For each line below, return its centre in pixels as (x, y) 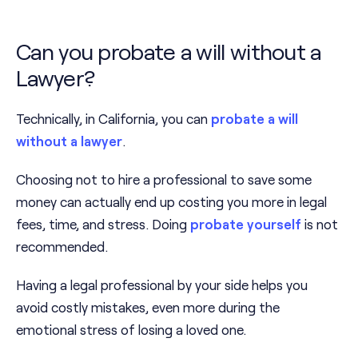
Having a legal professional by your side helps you (162, 285)
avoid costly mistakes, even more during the (148, 307)
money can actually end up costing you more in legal (171, 202)
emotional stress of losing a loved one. (131, 330)
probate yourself (246, 224)
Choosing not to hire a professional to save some (164, 179)
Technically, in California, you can (113, 119)
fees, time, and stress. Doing (103, 224)
